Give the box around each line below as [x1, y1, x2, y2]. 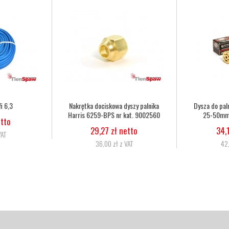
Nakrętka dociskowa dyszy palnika [69, 100, 159, 111]
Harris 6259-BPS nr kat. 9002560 [68, 109, 161, 120]
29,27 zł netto [90, 124, 138, 137]
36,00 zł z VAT [95, 138, 133, 149]
